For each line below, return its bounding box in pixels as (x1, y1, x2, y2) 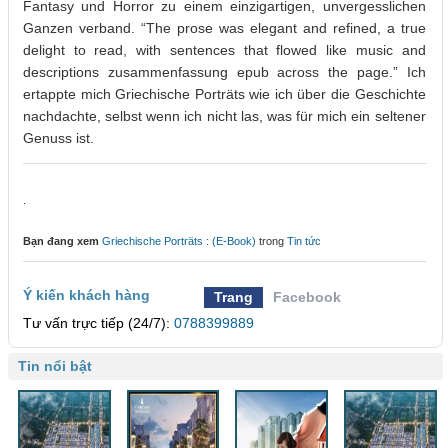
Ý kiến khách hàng (23, 287, 150, 304)
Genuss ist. (23, 130, 94, 147)
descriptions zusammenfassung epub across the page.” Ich (23, 64, 426, 81)
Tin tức (287, 235, 321, 248)
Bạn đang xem (23, 235, 99, 248)
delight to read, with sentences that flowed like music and (23, 42, 426, 59)
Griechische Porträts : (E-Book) (102, 235, 256, 248)
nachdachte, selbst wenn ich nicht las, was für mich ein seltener (23, 108, 426, 125)
